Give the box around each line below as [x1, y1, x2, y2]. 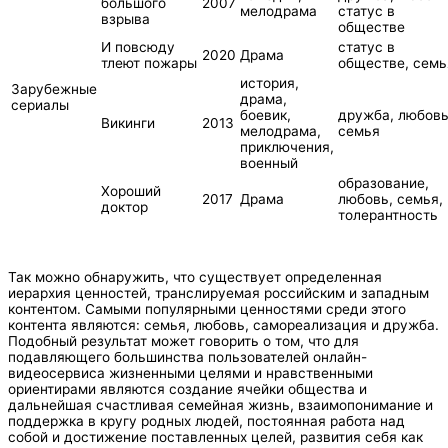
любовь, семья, [338, 190, 443, 207]
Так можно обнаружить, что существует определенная [8, 268, 382, 285]
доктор [101, 198, 148, 215]
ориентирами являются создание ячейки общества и [8, 380, 367, 397]
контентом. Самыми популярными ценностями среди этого [8, 300, 406, 317]
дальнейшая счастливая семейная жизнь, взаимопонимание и [8, 396, 433, 413]
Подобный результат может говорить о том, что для [8, 332, 359, 349]
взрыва [101, 10, 150, 27]
